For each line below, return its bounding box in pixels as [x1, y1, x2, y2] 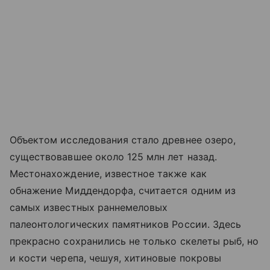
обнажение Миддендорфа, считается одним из [10, 184, 236, 196]
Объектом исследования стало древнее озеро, [10, 133, 236, 146]
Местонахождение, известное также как [10, 167, 207, 180]
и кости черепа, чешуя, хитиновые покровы [10, 251, 221, 264]
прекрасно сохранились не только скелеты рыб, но [10, 234, 259, 247]
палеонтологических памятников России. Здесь [10, 218, 242, 230]
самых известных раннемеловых [10, 201, 168, 213]
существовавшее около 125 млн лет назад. [10, 150, 217, 163]
